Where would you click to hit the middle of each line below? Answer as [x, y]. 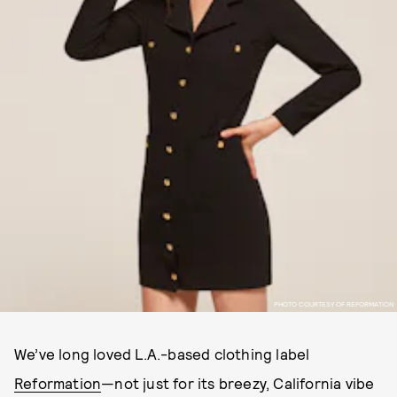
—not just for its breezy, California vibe [238, 383]
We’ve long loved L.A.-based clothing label [162, 354]
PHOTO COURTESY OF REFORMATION [334, 304]
